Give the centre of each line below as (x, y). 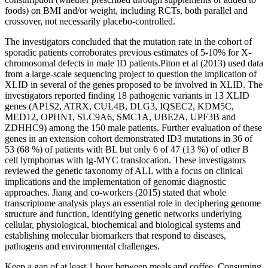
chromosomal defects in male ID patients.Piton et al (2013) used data (134, 63)
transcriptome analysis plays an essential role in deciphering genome (133, 203)
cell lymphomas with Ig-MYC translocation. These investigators (125, 160)
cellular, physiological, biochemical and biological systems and (123, 224)
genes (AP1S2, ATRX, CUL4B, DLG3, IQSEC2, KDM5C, (119, 106)
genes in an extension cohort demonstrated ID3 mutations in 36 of (129, 138)
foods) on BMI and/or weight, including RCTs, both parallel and (126, 10)
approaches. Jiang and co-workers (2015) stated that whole (115, 192)
